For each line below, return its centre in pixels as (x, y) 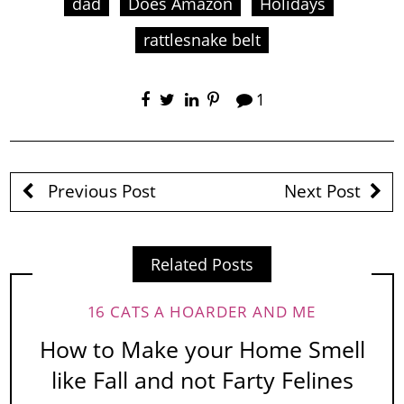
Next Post (322, 192)
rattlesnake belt (202, 40)
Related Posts (202, 265)
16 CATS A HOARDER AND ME (202, 311)
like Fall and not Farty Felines (202, 380)
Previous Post (99, 192)
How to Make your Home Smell (202, 349)
